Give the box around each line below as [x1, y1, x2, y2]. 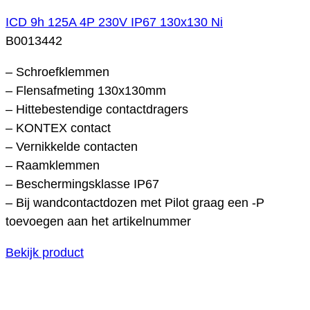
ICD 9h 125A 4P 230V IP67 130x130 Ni [6, 15, 223, 29]
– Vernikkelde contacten [6, 139, 138, 154]
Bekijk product [6, 245, 84, 259]
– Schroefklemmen [6, 64, 109, 79]
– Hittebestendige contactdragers [6, 102, 188, 116]
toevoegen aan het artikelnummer [6, 214, 191, 228]
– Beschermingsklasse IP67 [6, 176, 159, 191]
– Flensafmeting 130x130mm [6, 83, 166, 98]
